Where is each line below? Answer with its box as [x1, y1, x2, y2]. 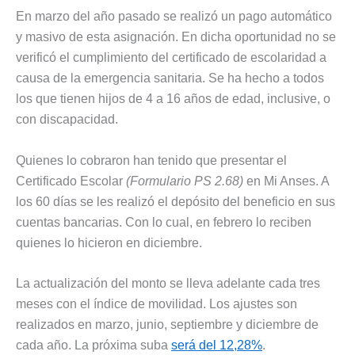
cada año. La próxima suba [16, 338, 171, 353]
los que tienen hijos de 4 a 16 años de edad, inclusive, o [16, 92, 330, 106]
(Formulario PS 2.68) [126, 174, 243, 188]
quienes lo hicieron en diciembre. [16, 235, 202, 250]
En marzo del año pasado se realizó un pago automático [16, 10, 332, 24]
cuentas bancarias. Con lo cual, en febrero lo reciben [16, 215, 311, 229]
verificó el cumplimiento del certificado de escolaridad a [16, 51, 326, 65]
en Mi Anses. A [243, 174, 329, 188]
